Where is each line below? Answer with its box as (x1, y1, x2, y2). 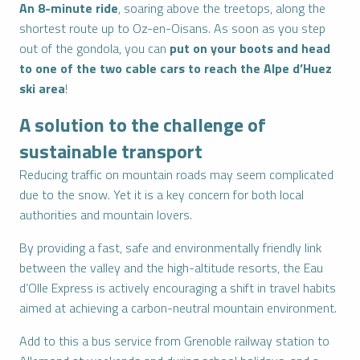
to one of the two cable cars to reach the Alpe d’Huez (19, 59, 332, 78)
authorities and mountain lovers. (19, 205, 192, 224)
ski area (19, 79, 65, 98)
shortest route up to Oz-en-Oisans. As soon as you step (19, 18, 325, 38)
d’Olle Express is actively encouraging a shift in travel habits (19, 278, 336, 297)
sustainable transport (19, 137, 202, 166)
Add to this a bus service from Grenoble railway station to (19, 331, 329, 350)
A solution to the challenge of (19, 110, 266, 139)
